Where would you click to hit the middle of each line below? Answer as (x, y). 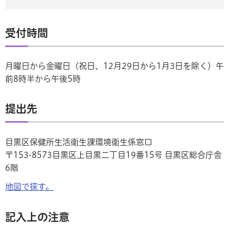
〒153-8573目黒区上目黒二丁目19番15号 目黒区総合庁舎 (113, 155)
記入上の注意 (37, 217)
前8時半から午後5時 (43, 78)
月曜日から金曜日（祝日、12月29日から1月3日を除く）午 (114, 66)
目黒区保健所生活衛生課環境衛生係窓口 (79, 142)
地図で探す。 (29, 187)
